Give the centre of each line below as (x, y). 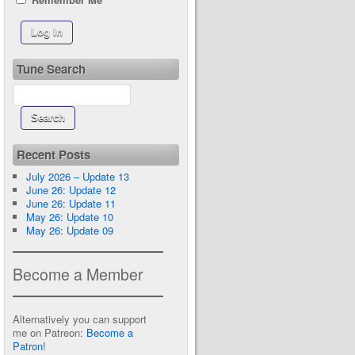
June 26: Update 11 (71, 203)
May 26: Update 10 (69, 217)
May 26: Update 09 (69, 230)
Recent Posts (53, 155)
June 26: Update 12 (71, 190)
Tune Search (51, 69)
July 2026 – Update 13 (77, 176)
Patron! (29, 346)
